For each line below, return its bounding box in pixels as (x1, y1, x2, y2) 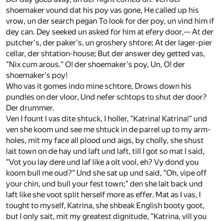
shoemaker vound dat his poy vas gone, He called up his (6, 5, 199, 15)
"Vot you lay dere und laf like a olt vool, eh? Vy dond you (6, 157, 199, 167)
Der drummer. (6, 103, 54, 113)
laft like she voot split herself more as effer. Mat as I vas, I (6, 190, 201, 200)
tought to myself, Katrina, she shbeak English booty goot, (6, 201, 205, 211)
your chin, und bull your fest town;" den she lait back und (6, 179, 203, 189)
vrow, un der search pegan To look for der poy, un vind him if (6, 16, 214, 26)
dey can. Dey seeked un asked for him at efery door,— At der (6, 27, 214, 37)
